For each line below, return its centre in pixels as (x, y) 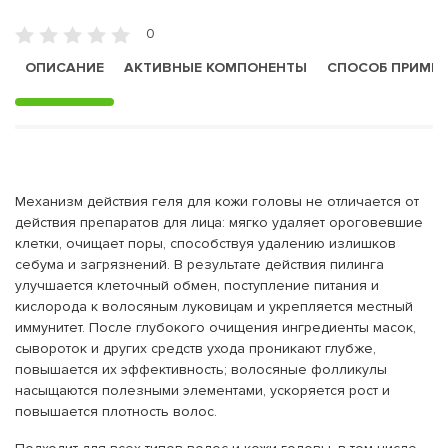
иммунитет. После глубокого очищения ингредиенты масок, (215, 327)
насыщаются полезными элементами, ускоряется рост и (202, 390)
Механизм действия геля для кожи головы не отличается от (217, 201)
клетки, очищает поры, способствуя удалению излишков (205, 243)
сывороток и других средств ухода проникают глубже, (195, 348)
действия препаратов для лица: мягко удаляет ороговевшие (219, 222)
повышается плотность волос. (116, 411)
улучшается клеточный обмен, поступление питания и (197, 285)
